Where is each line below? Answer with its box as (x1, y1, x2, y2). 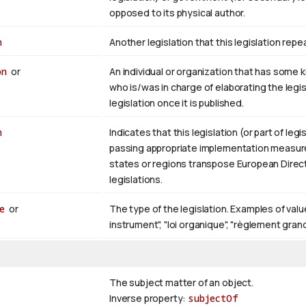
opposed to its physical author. (109, 6, 246, 20)
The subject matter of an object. (109, 276, 253, 290)
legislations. (109, 173, 163, 186)
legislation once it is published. (109, 96, 244, 110)
